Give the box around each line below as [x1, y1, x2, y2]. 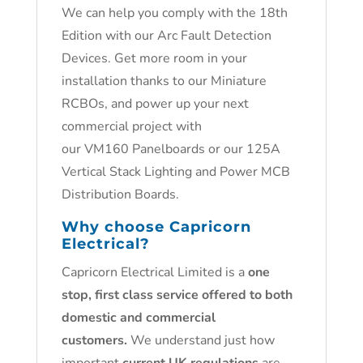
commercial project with [61, 117, 202, 135]
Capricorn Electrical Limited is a [61, 263, 248, 281]
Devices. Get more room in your [61, 49, 247, 67]
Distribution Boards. [61, 186, 179, 203]
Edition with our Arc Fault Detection [61, 27, 271, 45]
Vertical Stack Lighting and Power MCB [61, 163, 290, 181]
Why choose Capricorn [61, 218, 251, 236]
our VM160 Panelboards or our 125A [61, 140, 280, 158]
